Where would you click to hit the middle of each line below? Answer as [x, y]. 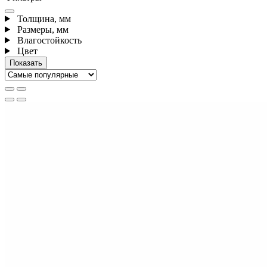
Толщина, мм [43, 18]
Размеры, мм [41, 29]
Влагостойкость [48, 40]
